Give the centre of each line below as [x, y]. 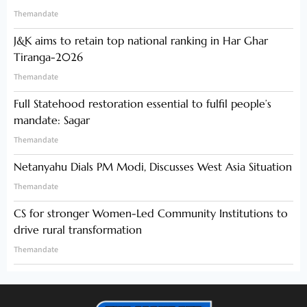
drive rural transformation [78, 230]
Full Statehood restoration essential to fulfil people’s [143, 104]
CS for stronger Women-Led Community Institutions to [151, 213]
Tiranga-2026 [48, 57]
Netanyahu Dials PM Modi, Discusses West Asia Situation [153, 167]
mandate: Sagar [53, 120]
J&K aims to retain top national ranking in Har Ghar [141, 41]
